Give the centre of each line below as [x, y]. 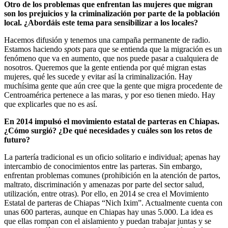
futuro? [17, 139]
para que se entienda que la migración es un [151, 49]
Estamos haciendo [34, 49]
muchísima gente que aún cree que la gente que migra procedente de [113, 85]
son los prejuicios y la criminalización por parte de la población [112, 13]
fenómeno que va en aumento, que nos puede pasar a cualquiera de [111, 58]
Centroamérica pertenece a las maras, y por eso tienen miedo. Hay [110, 95]
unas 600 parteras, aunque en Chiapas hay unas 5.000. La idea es [108, 212]
